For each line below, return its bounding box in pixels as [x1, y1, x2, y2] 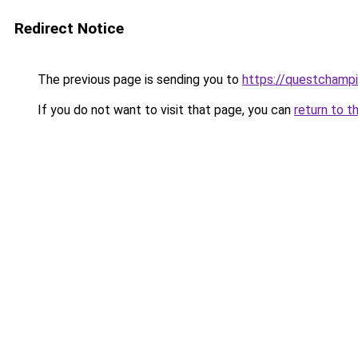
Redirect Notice [14, 19, 124, 38]
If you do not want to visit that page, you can [34, 102, 294, 117]
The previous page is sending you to [34, 72, 242, 87]
